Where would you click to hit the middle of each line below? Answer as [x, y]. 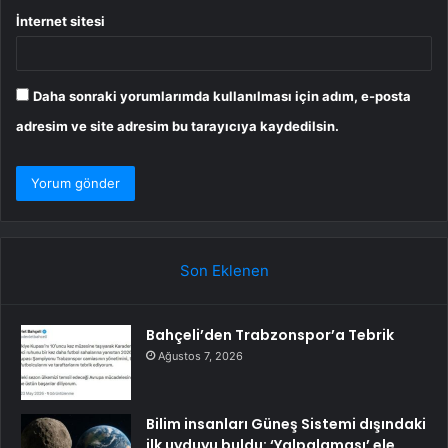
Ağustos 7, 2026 [200, 355]
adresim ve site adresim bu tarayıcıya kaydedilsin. [177, 125]
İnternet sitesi [60, 20]
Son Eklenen [224, 270]
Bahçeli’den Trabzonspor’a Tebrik [270, 334]
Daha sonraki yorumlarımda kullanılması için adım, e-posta [222, 95]
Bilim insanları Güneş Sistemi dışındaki [286, 423]
